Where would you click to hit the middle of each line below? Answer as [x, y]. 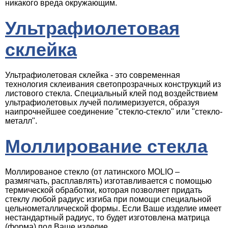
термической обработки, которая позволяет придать [104, 190]
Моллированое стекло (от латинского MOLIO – [92, 172]
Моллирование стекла [106, 146]
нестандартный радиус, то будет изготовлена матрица [107, 218]
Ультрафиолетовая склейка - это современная [93, 75]
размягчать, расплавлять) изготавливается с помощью [108, 181]
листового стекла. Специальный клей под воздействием [111, 93]
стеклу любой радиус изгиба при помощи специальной [108, 199]
